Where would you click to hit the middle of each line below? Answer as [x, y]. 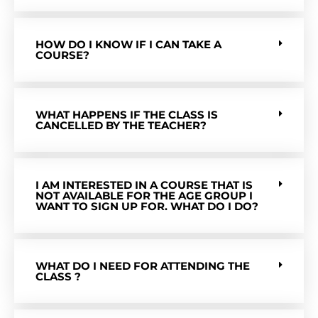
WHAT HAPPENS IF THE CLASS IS [127, 114]
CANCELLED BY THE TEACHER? [121, 125]
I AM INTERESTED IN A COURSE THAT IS [144, 185]
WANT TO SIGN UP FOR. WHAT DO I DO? [147, 206]
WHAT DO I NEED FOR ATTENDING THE [143, 265]
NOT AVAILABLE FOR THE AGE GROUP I [144, 195]
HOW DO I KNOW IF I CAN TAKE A [128, 44]
